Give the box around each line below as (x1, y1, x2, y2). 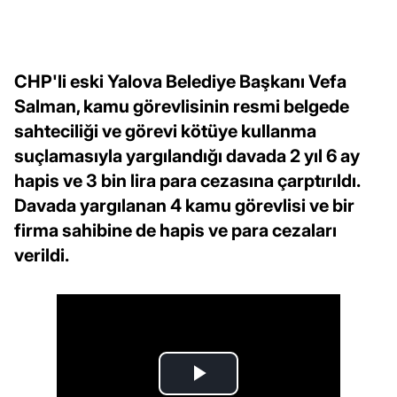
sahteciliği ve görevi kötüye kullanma (14, 120, 316, 142)
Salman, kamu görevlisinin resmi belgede (14, 95, 349, 117)
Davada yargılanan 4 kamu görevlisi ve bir (14, 194, 354, 216)
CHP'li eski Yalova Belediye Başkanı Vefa (14, 70, 346, 92)
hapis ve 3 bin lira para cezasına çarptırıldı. (14, 169, 360, 191)
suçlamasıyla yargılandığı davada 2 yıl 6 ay (14, 144, 360, 167)
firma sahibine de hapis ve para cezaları (14, 219, 337, 241)
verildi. (14, 244, 69, 266)
